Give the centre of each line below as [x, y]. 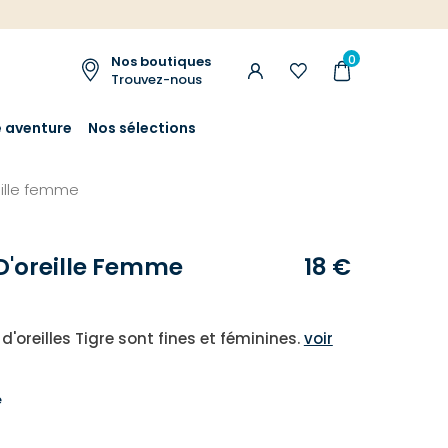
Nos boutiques [161, 62]
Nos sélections [142, 127]
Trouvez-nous [156, 80]
